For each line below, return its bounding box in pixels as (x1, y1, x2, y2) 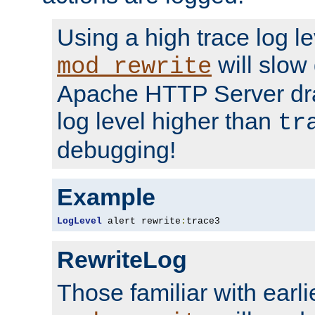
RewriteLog (57, 245, 187, 273)
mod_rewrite (57, 53, 212, 80)
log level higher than (57, 107, 278, 134)
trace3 (186, 215, 220, 226)
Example (57, 183, 155, 210)
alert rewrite (102, 215, 181, 226)
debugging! (57, 136, 176, 163)
